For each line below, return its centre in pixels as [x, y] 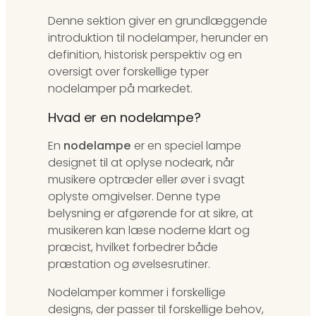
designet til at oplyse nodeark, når [141, 163]
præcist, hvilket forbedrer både [133, 248]
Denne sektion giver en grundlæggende [158, 21]
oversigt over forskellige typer [128, 72]
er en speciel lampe [186, 146]
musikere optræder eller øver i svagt [146, 180]
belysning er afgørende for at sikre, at [151, 214]
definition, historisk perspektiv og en [145, 55]
